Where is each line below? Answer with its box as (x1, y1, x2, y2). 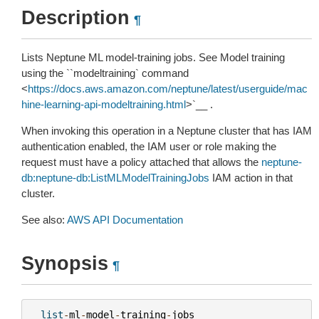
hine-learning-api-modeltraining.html (21, 98, 186, 110)
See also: (21, 214, 67, 226)
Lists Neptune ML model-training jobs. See (21, 51, 220, 63)
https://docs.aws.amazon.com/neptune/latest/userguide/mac (28, 83, 308, 95)
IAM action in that (209, 172, 293, 184)
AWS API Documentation (67, 214, 183, 226)
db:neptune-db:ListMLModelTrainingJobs (21, 172, 209, 184)
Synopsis (21, 253, 108, 274)
